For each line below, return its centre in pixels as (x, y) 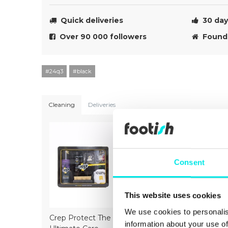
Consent (189, 162)
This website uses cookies (173, 195)
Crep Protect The (80, 218)
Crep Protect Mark (153, 218)
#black (82, 72)
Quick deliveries (90, 21)
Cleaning (62, 105)
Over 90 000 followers (101, 37)
